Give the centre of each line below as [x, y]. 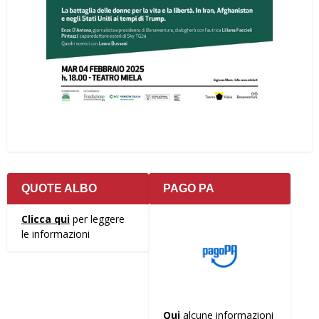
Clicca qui [46, 219]
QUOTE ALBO [59, 189]
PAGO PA [189, 189]
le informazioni [56, 234]
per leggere [97, 219]
